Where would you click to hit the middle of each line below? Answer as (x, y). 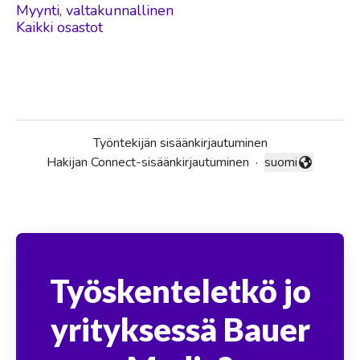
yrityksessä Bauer (180, 329)
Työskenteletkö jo (180, 291)
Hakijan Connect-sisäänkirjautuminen (148, 162)
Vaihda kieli (295, 171)
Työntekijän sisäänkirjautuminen (180, 143)
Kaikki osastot (59, 27)
